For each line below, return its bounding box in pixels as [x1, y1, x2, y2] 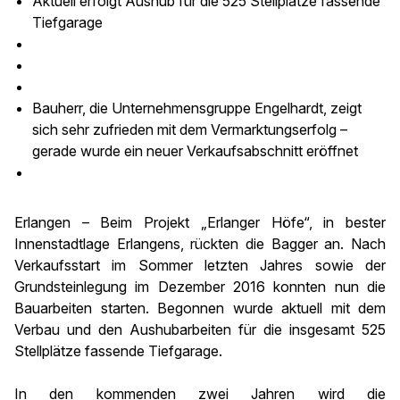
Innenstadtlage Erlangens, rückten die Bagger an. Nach [14, 235, 386, 253]
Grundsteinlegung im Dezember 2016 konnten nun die [14, 278, 386, 296]
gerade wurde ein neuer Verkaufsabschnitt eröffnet [32, 142, 358, 160]
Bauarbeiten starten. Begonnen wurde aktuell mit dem [14, 299, 386, 317]
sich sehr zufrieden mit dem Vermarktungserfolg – [32, 121, 347, 138]
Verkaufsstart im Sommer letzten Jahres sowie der [14, 256, 386, 274]
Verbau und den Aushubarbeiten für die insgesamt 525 [14, 321, 386, 338]
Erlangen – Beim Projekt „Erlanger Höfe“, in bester [14, 213, 386, 231]
